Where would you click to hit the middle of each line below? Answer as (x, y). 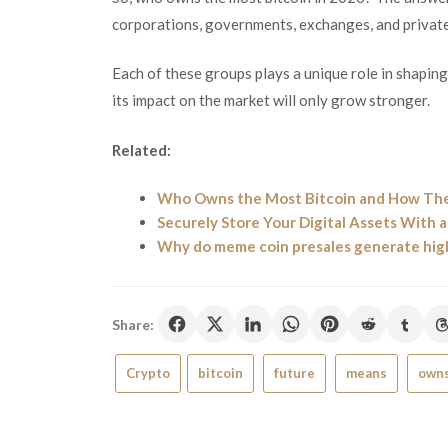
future (294, 373)
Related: (141, 149)
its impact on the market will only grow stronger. (271, 100)
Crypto (148, 373)
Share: (133, 324)
